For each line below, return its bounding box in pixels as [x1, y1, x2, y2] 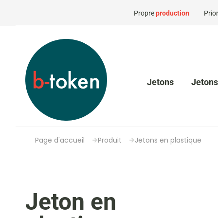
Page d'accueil [35, 135, 85, 145]
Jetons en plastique [135, 135, 201, 145]
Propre [133, 9, 156, 17]
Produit [98, 135, 122, 145]
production [155, 9, 189, 17]
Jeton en [25, 188, 116, 216]
